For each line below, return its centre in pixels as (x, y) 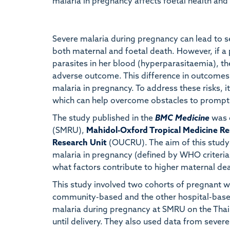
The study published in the (103, 118)
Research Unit (80, 143)
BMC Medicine (182, 118)
